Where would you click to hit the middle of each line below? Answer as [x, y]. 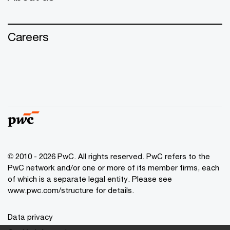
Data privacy [30, 216]
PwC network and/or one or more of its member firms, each [113, 167]
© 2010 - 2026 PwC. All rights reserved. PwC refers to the [109, 156]
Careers [28, 36]
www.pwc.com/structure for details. [71, 190]
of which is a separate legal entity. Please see [90, 178]
